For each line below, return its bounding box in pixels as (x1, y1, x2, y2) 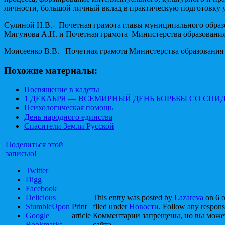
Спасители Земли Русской (24, 122, 114, 131)
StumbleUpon (26, 202, 70, 211)
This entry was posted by (93, 193, 174, 202)
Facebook (26, 184, 57, 193)
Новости (129, 202, 159, 211)
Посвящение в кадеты (24, 85, 99, 94)
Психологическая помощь (24, 103, 113, 113)
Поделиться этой (6, 140, 63, 149)
